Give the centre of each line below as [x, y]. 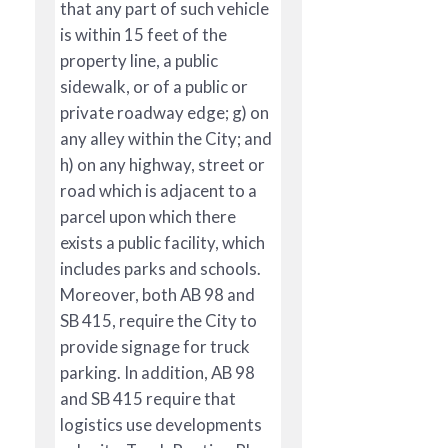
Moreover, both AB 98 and [157, 294]
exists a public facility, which [162, 242]
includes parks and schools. [160, 268]
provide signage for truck [155, 346]
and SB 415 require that [148, 398]
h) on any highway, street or [162, 164]
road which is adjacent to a [158, 190]
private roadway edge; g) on [164, 112]
